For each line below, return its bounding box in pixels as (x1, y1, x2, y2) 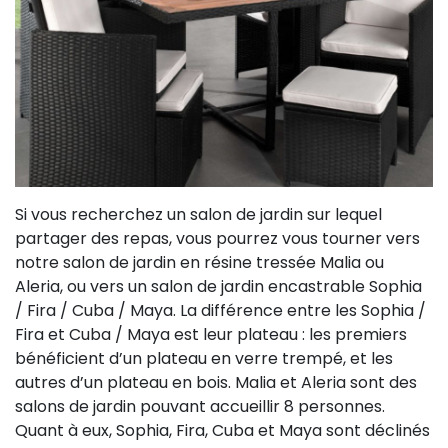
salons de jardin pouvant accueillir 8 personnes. (15, 394, 385, 418)
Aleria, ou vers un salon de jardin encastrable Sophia (15, 274, 422, 298)
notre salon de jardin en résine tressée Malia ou (15, 250, 384, 274)
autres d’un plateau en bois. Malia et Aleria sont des (15, 370, 417, 394)
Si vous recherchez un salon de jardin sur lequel (15, 202, 382, 226)
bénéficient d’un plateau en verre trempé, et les (15, 346, 393, 370)
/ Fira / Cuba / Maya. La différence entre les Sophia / (15, 298, 426, 322)
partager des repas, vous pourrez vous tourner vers (15, 226, 420, 250)
